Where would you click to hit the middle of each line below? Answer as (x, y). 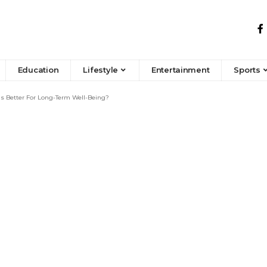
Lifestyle (101, 70)
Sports (247, 70)
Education (38, 70)
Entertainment (180, 70)
